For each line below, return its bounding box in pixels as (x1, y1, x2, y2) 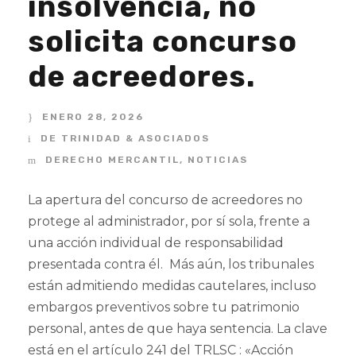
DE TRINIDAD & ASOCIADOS (41, 133, 210, 144)
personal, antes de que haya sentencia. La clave (28, 321, 327, 336)
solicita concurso (28, 24, 297, 59)
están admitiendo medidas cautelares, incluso (28, 278, 316, 293)
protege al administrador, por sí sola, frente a (28, 214, 310, 229)
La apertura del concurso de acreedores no (28, 192, 303, 207)
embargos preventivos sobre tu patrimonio (28, 300, 300, 315)
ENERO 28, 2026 (42, 111, 144, 122)
